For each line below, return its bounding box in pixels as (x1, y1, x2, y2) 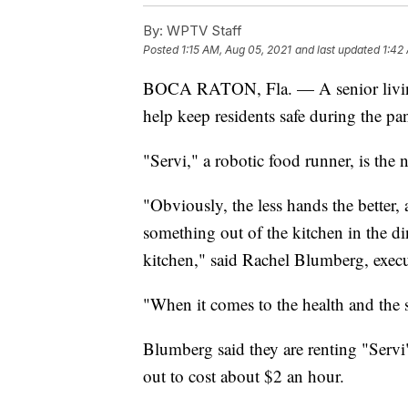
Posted (143, 42, 181, 56)
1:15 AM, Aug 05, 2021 (181, 42, 291, 56)
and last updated (295, 42, 380, 56)
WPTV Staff (163, 21, 242, 39)
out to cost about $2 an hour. (143, 363, 344, 387)
